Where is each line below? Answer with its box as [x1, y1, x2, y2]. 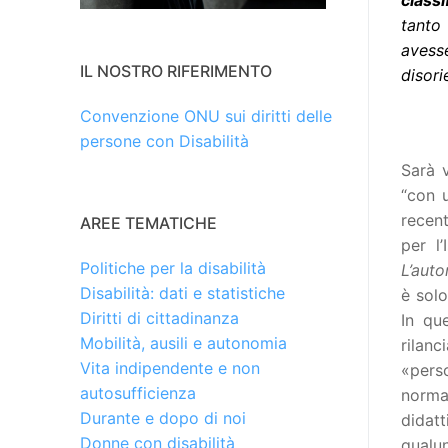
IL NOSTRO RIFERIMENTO [80, 61, 272, 82]
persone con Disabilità [80, 131, 249, 152]
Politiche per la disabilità [80, 258, 266, 279]
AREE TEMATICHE [80, 213, 217, 234]
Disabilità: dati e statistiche [80, 283, 285, 304]
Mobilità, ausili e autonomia [80, 333, 287, 354]
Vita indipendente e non [80, 358, 260, 379]
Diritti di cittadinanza [80, 308, 239, 329]
